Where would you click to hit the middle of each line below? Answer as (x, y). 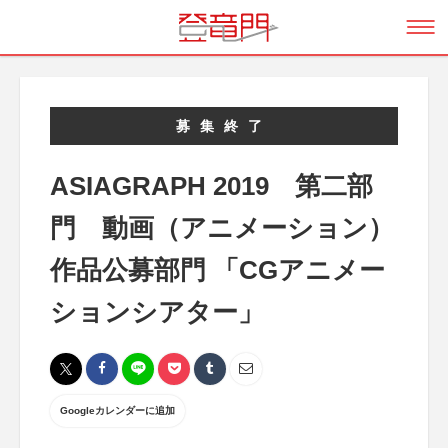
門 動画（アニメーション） (222, 228)
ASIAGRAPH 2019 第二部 (211, 186)
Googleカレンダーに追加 (117, 410)
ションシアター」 (157, 312)
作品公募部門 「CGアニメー (217, 270)
